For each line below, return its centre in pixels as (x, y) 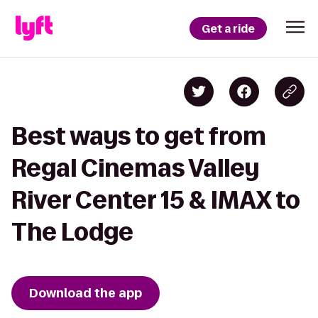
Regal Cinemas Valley (135, 168)
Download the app (86, 293)
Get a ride (228, 28)
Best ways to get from (139, 136)
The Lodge (72, 232)
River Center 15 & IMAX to (156, 200)
